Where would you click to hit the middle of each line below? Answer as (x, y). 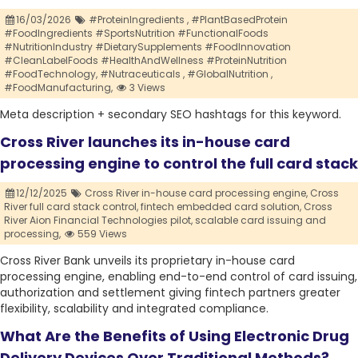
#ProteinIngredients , (138, 20)
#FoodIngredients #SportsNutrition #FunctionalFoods (136, 34)
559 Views (101, 234)
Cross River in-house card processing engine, (196, 193)
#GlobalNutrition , (230, 74)
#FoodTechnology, (51, 74)
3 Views (147, 88)
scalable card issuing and (261, 221)
